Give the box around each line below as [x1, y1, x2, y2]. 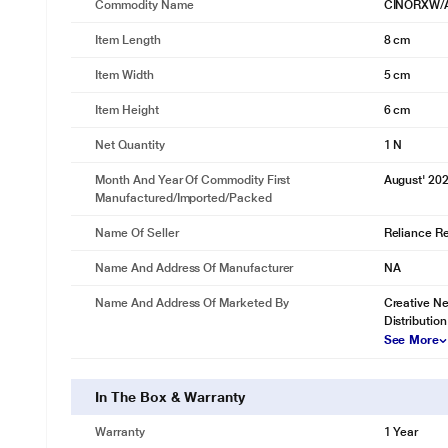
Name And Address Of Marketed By [95, 296, 289, 310]
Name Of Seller [95, 226, 179, 240]
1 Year [383, 425, 419, 439]
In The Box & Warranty [95, 389, 245, 405]
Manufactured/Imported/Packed [95, 191, 272, 205]
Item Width [95, 68, 154, 82]
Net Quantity [95, 138, 165, 152]
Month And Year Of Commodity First [95, 173, 291, 187]
